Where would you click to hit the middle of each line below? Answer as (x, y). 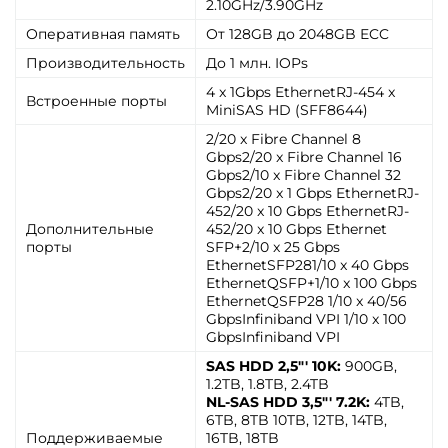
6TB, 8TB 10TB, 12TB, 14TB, (296, 420)
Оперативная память (103, 34)
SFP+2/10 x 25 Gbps (273, 247)
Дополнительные (90, 229)
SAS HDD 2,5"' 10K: (275, 366)
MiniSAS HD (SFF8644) (287, 110)
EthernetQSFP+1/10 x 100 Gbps (311, 283)
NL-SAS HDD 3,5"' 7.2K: (290, 402)
